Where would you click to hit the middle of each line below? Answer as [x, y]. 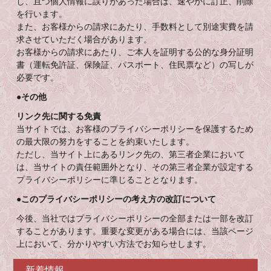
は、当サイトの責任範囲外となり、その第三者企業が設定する [135, 167]
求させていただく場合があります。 [84, 40]
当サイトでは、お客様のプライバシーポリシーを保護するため [135, 129]
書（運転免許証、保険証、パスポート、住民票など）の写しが [135, 65]
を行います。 [42, 14]
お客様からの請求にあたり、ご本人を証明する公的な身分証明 [135, 52]
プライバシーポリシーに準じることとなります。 [110, 180]
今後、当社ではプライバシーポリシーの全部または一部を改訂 [135, 219]
